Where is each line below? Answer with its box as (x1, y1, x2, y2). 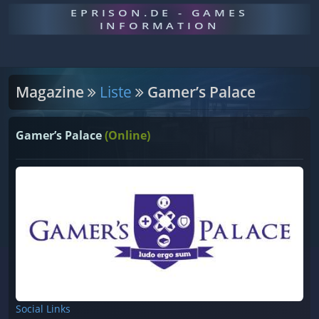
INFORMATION (99, 19, 220, 32)
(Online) (105, 127, 150, 143)
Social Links (16, 301, 70, 315)
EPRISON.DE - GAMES (70, 6, 249, 19)
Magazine (16, 82, 88, 102)
